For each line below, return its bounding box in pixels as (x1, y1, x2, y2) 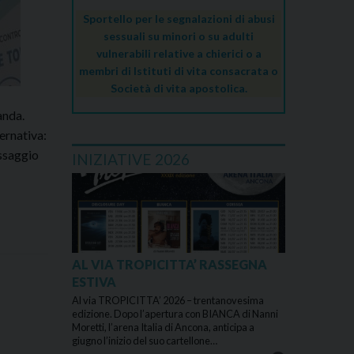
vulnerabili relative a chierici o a (96, 47, 262, 61)
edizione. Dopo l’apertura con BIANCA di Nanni (72, 307, 278, 320)
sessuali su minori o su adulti (104, 29, 254, 43)
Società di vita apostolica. (110, 81, 247, 96)
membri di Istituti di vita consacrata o (79, 64, 278, 78)
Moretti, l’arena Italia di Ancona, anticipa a (72, 320, 254, 333)
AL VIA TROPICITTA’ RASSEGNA (72, 256, 267, 272)
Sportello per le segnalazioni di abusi (82, 12, 275, 26)
